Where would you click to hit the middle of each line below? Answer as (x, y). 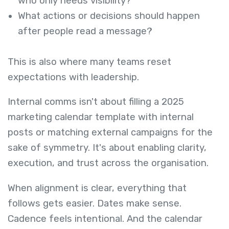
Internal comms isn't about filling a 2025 (96, 102)
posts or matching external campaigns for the (110, 133)
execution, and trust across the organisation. (108, 163)
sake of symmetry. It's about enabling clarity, (107, 148)
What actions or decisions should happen (109, 16)
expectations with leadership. (73, 77)
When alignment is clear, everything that (97, 188)
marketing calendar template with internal (101, 117)
